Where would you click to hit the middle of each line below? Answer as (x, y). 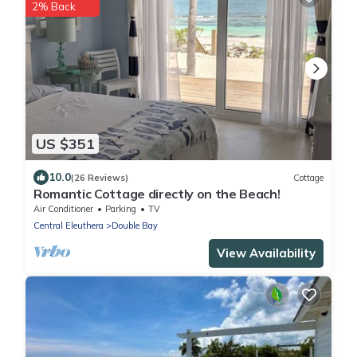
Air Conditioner (63, 209)
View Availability (266, 253)
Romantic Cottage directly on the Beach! (157, 194)
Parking (121, 209)
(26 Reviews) (100, 177)
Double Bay (135, 226)
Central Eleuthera (69, 226)
